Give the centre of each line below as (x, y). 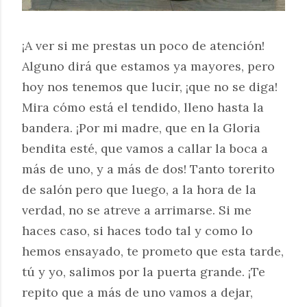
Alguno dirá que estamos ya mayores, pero (148, 66)
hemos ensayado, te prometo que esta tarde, (153, 251)
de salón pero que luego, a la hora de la (139, 189)
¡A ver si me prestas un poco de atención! (143, 46)
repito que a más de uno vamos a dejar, (137, 292)
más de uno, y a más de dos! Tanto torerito (148, 169)
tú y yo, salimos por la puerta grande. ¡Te (144, 272)
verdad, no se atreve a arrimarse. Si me (137, 210)
